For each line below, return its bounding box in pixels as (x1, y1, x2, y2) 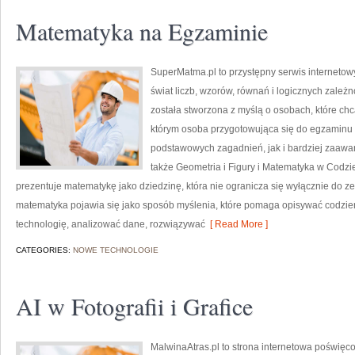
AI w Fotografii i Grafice (16, 290, 253, 322)
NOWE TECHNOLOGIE (73, 246, 158, 254)
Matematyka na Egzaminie (16, 15, 268, 47)
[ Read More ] (205, 219, 268, 230)
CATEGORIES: (16, 246, 73, 254)
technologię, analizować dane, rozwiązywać (16, 219, 205, 230)
